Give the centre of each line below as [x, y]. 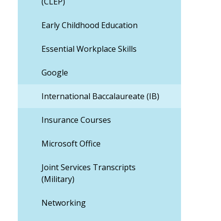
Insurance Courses [76, 120]
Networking [64, 203]
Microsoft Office [71, 144]
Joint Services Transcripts [89, 167]
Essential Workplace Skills [89, 49]
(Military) [58, 179]
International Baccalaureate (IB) [100, 96]
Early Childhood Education [90, 25]
